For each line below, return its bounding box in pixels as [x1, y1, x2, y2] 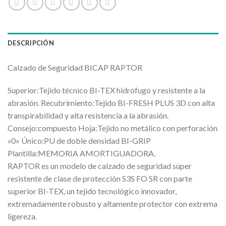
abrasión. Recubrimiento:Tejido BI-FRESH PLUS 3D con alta [8, 98, 215, 108]
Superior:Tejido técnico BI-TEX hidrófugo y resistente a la [8, 85, 205, 95]
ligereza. [8, 211, 37, 221]
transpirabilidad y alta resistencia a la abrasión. [8, 110, 168, 121]
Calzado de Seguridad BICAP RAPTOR [8, 62, 142, 72]
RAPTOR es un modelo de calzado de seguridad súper [8, 161, 192, 171]
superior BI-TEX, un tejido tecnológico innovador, [8, 186, 177, 196]
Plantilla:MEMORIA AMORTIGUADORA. [8, 148, 155, 158]
